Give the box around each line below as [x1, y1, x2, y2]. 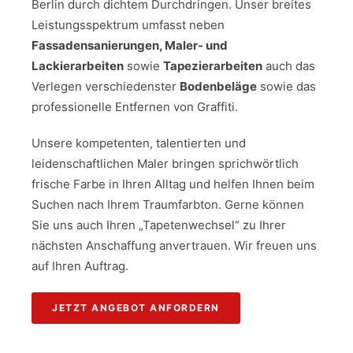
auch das [262, 58, 315, 73]
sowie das [257, 79, 316, 94]
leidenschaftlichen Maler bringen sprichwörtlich [32, 156, 299, 171]
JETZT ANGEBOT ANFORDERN [52, 302, 220, 314]
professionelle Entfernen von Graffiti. [32, 99, 238, 114]
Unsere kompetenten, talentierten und [32, 136, 246, 150]
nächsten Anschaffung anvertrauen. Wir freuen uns [32, 238, 317, 253]
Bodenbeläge [180, 79, 257, 94]
